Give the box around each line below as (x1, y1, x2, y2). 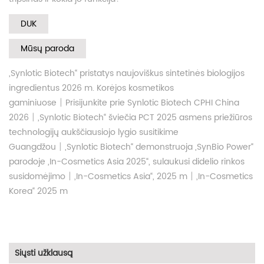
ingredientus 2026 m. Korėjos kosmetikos (9, 81, 174, 95)
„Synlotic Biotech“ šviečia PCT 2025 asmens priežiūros (38, 110, 252, 124)
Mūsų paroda (21, 41, 74, 55)
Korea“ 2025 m (9, 184, 68, 198)
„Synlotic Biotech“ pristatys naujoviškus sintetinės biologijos (9, 66, 245, 80)
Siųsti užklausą (15, 246, 72, 260)
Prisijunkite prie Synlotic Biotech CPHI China (65, 95, 239, 110)
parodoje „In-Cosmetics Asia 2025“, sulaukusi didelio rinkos (9, 154, 245, 169)
